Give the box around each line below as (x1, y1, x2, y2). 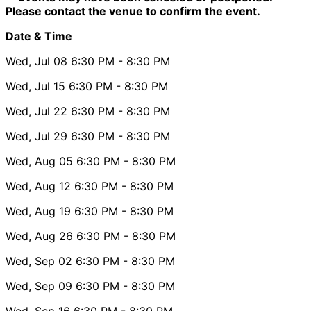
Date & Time (6, 28, 72, 43)
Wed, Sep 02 (6, 253, 72, 268)
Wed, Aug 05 (6, 153, 73, 168)
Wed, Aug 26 (6, 228, 73, 243)
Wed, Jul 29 (6, 128, 67, 143)
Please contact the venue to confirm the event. (6, 3, 260, 18)
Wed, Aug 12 (6, 178, 71, 193)
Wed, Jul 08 (6, 53, 67, 68)
